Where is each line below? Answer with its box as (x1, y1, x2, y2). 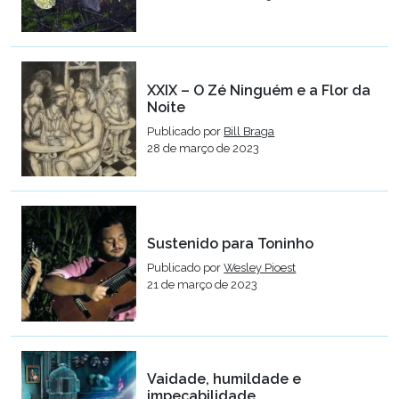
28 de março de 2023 (147, 141, 260, 155)
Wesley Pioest (224, 260, 297, 274)
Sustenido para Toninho (147, 234, 314, 252)
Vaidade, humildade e (147, 370, 302, 388)
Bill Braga (224, 124, 275, 138)
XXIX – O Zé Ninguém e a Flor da (147, 81, 371, 99)
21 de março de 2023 (147, 277, 258, 291)
